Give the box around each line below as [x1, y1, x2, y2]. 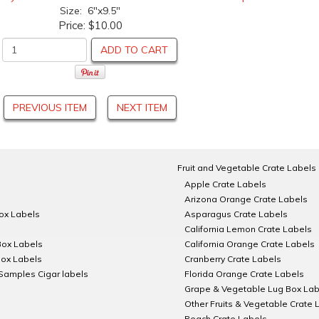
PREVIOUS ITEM [13, 100, 87, 114]
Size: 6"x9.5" [60, 4, 120, 17]
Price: [58, 19, 88, 32]
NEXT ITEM [117, 100, 167, 114]
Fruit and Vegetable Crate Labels [177, 162, 316, 173]
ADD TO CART [100, 43, 168, 56]
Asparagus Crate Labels [184, 208, 288, 219]
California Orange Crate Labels [184, 238, 315, 249]
